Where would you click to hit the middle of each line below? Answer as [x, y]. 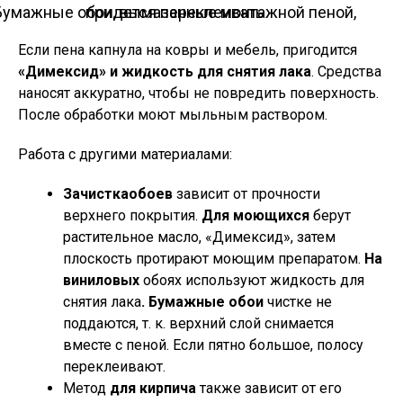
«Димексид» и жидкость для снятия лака [165, 72]
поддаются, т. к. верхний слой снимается [198, 323]
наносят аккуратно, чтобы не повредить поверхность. [198, 93]
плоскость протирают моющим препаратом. [214, 259]
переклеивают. [114, 367]
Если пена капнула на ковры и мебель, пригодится [188, 50]
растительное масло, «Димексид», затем [199, 237]
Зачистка [96, 194]
